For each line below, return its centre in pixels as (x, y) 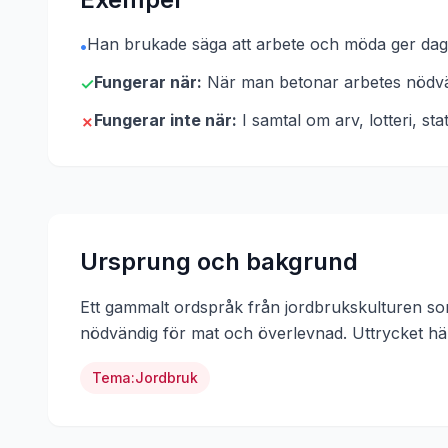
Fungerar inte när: (165, 120)
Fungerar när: (148, 82)
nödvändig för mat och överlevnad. (213, 333)
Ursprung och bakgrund (219, 261)
